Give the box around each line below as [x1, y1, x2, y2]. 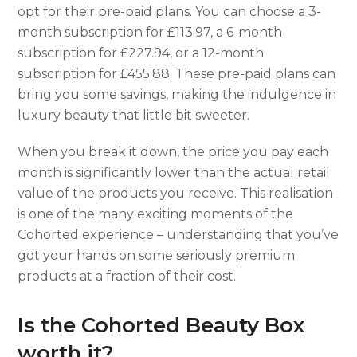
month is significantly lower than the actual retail [18, 164, 331, 180]
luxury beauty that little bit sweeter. [18, 107, 250, 123]
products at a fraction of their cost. [18, 268, 237, 284]
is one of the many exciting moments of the [18, 206, 294, 222]
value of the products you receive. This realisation [18, 185, 334, 201]
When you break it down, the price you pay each [18, 143, 329, 159]
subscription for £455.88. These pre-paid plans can [18, 65, 336, 81]
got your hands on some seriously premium [18, 247, 296, 263]
